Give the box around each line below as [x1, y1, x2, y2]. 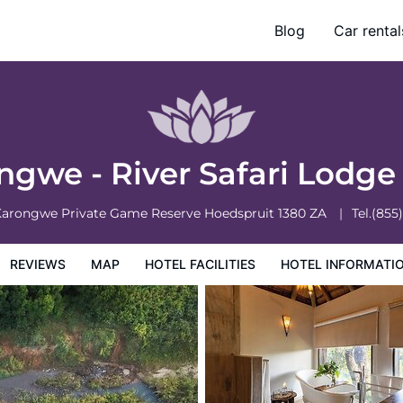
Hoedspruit [203, 205, 278, 221]
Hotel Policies [106, 34, 184, 49]
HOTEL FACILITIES [145, 256, 255, 272]
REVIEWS [10, 256, 66, 272]
